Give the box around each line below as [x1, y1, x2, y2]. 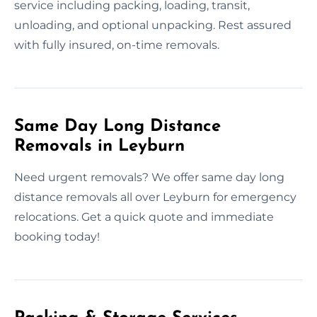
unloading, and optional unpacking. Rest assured [14, 18, 292, 32]
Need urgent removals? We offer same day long [14, 170, 284, 184]
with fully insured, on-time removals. [14, 38, 219, 52]
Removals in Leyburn [14, 137, 185, 155]
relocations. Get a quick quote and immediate [14, 209, 274, 224]
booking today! [14, 229, 100, 243]
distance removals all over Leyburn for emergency [14, 190, 296, 204]
